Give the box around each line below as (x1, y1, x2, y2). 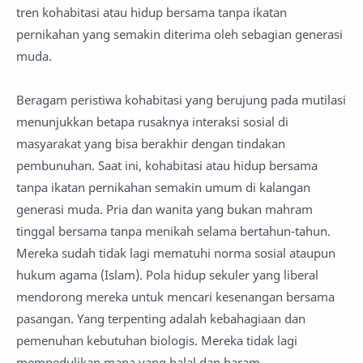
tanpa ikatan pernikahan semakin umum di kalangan (16, 179, 310, 195)
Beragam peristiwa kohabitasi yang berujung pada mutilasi (16, 92, 346, 108)
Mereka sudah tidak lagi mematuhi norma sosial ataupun (16, 245, 335, 261)
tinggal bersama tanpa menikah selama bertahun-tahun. (16, 223, 331, 239)
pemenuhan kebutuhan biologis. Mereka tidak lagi (16, 332, 297, 348)
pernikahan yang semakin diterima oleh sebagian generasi (16, 26, 343, 42)
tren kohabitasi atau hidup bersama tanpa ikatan (16, 4, 287, 20)
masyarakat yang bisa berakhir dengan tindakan (16, 135, 285, 152)
